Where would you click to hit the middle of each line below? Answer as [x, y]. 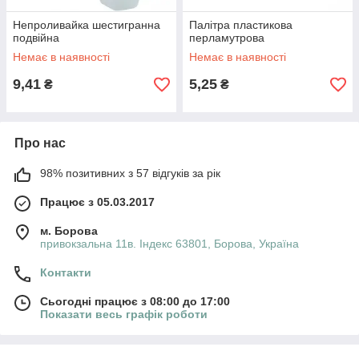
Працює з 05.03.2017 [97, 202]
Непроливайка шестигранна [87, 25]
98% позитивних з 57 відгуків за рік [130, 173]
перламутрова [227, 38]
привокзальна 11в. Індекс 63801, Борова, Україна [169, 244]
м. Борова [69, 231]
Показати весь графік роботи [124, 314]
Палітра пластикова [241, 25]
